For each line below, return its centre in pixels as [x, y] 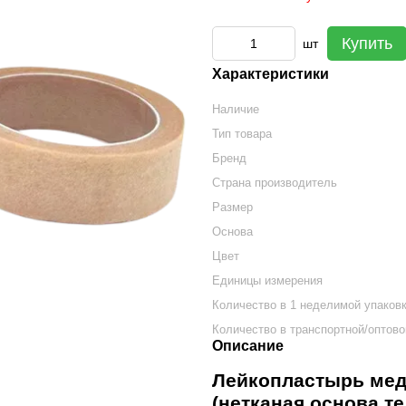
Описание [248, 346]
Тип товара [242, 134]
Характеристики [271, 74]
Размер [232, 207]
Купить [367, 43]
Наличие [236, 109]
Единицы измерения [267, 280]
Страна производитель [275, 183]
